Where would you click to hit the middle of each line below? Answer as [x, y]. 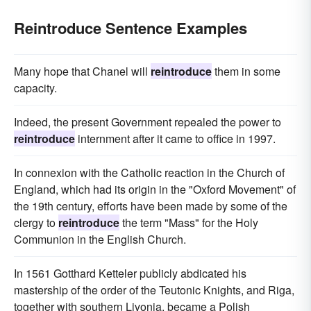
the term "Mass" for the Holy [189, 223]
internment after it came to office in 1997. [175, 139]
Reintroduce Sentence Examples [131, 28]
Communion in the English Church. [100, 239]
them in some [246, 72]
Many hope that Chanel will [82, 72]
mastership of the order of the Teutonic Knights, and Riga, [154, 290]
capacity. [35, 88]
